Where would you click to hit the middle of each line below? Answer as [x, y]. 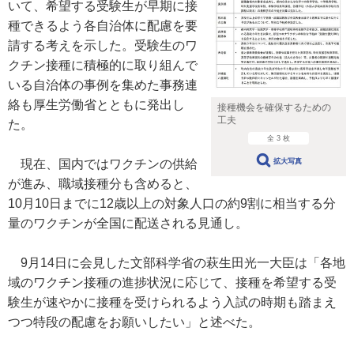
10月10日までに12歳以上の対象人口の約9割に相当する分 [172, 203]
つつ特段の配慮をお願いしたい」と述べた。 [134, 322]
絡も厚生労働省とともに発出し [96, 105]
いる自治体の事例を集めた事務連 [103, 85]
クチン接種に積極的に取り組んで [103, 65]
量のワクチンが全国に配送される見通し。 [128, 223]
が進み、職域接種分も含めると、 [103, 184]
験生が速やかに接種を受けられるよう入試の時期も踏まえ [172, 302]
